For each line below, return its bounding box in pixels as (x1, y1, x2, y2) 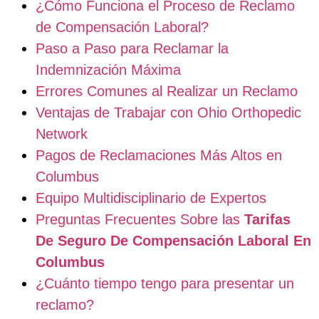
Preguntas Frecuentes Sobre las (36, 211, 244, 227)
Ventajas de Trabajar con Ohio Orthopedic (36, 104, 301, 120)
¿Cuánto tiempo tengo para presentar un (36, 275, 294, 291)
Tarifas (244, 211, 291, 227)
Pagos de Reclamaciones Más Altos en (36, 147, 282, 163)
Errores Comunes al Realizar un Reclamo (36, 83, 298, 99)
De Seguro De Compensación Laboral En (36, 232, 311, 249)
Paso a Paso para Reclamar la (36, 40, 229, 56)
